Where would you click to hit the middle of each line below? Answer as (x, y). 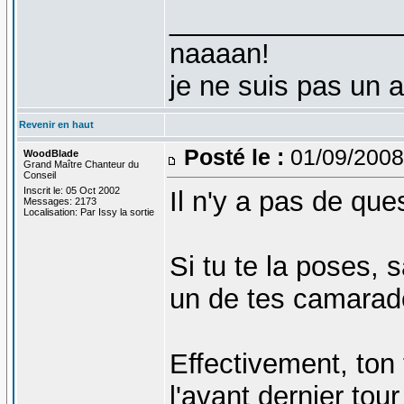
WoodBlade (50, 153)
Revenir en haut (56, 124)
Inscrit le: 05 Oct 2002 (71, 190)
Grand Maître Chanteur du (81, 164)
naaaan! (219, 53)
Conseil (39, 174)
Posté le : (234, 156)
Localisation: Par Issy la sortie (88, 211)
